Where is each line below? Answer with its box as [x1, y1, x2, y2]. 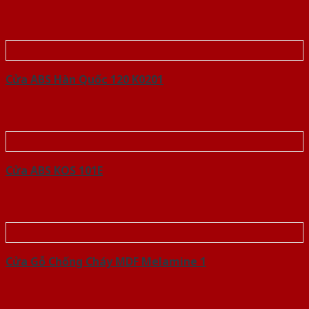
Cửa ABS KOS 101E [6, 163, 103, 179]
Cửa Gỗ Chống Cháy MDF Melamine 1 [6, 254, 206, 270]
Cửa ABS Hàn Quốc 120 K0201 [6, 72, 163, 88]
